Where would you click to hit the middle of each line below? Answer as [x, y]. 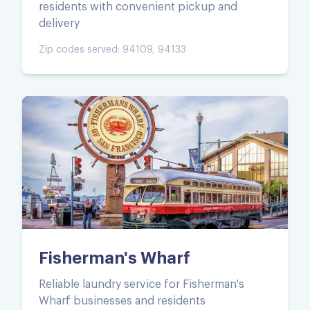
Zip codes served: [81, 49]
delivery [59, 23]
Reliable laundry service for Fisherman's [142, 284]
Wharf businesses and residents [122, 301]
